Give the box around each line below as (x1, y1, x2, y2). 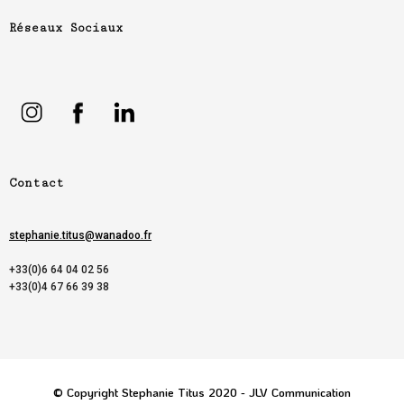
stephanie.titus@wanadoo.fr (9, 228, 151, 242)
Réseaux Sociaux (9, 21, 123, 36)
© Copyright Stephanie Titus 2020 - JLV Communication (53, 383, 351, 399)
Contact (9, 175, 64, 190)
